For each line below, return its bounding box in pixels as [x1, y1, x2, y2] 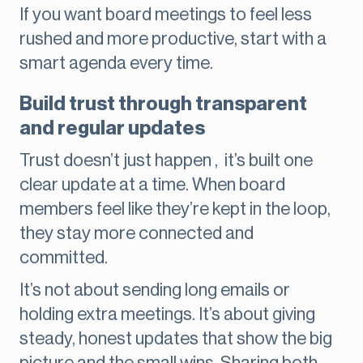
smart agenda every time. [19, 54, 213, 73]
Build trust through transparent [19, 94, 307, 114]
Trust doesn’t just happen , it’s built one [19, 152, 313, 170]
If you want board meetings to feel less [19, 6, 312, 24]
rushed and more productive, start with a [19, 30, 327, 49]
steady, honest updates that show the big [19, 330, 332, 348]
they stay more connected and [19, 224, 254, 243]
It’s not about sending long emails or [19, 281, 290, 300]
